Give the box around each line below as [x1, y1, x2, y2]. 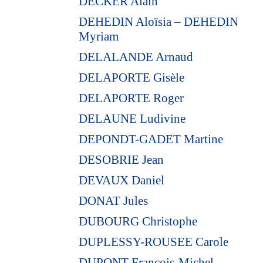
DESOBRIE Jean [79, 152, 164, 167]
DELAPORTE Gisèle [79, 70, 185, 85]
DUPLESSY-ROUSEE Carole [79, 234, 229, 249]
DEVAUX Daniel [79, 173, 165, 187]
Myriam [79, 29, 119, 43]
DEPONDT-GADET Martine [79, 131, 224, 146]
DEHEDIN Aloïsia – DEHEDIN [79, 14, 239, 29]
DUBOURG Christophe [79, 214, 198, 228]
